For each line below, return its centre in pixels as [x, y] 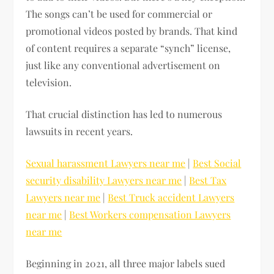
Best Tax [208, 180]
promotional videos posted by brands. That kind [132, 31]
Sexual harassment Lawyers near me [106, 163]
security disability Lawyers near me [104, 180]
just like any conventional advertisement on [123, 65]
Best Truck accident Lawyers [171, 198]
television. [49, 83]
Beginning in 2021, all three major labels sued [126, 264]
